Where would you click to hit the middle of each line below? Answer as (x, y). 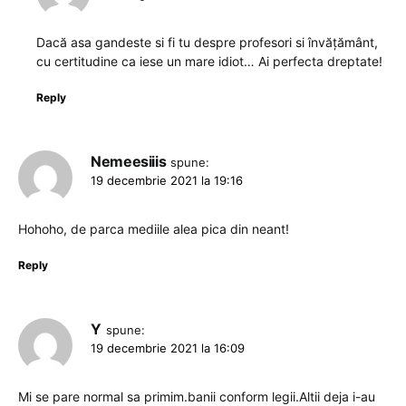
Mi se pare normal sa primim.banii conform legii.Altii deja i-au (197, 396)
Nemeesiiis (129, 161)
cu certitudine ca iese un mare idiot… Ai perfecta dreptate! (209, 61)
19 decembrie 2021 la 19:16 (167, 180)
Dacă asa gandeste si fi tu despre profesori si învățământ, (207, 42)
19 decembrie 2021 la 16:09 (168, 348)
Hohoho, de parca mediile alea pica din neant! (154, 228)
